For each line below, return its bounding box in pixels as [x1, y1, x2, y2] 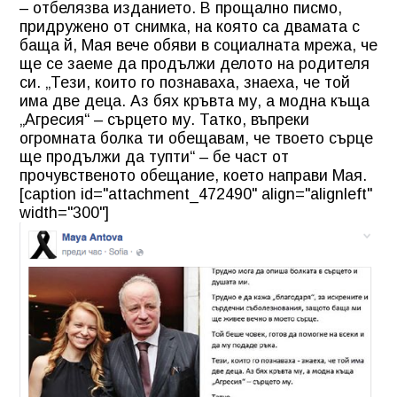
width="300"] [19, 203, 109, 222]
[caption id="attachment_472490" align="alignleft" [19, 184, 372, 203]
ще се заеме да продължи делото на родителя [19, 54, 370, 73]
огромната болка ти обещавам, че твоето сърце [19, 128, 373, 147]
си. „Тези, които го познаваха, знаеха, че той [19, 73, 350, 91]
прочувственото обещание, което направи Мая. [19, 166, 367, 184]
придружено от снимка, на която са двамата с [19, 17, 360, 35]
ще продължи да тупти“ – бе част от [19, 147, 289, 166]
